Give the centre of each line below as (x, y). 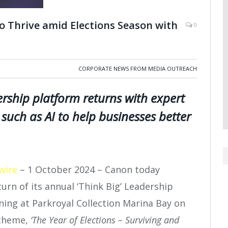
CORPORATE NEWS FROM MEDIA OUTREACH (138, 69)
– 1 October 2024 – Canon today (89, 169)
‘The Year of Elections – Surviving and (105, 220)
